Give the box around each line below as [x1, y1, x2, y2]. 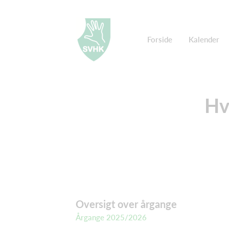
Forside [147, 35, 172, 44]
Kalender [189, 35, 219, 44]
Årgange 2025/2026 [76, 213, 147, 222]
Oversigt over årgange [76, 198, 177, 210]
